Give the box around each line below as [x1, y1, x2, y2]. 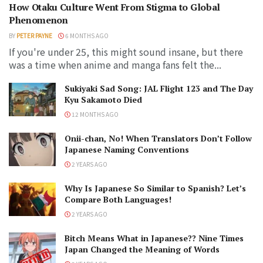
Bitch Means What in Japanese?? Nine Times [65, 232, 244, 244]
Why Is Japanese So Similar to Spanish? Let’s [65, 182, 246, 194]
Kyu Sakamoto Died [65, 93, 142, 105]
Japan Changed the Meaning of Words [65, 243, 220, 255]
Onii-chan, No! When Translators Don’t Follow [65, 132, 252, 144]
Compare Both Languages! [65, 193, 171, 205]
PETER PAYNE [16, 31, 52, 40]
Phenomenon [9, 13, 68, 26]
